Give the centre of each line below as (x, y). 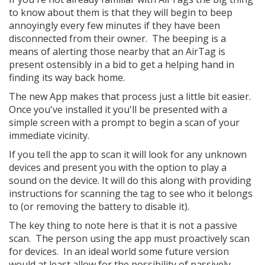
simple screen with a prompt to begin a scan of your (124, 122)
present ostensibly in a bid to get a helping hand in (122, 64)
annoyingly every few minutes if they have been (114, 25)
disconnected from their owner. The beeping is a (117, 38)
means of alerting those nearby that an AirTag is (117, 51)
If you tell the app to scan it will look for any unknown (128, 154)
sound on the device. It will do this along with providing (130, 180)
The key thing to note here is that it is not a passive (123, 225)
